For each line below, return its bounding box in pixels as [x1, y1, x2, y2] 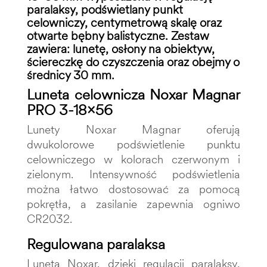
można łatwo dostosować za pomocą [27, 182, 240, 196]
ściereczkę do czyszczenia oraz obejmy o [27, 54, 240, 69]
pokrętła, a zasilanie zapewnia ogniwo [27, 197, 240, 211]
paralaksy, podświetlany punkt [27, 2, 183, 17]
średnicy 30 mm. [27, 67, 114, 82]
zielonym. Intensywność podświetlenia [27, 167, 240, 181]
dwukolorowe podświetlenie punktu [27, 137, 240, 151]
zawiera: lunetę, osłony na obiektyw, [27, 41, 215, 56]
